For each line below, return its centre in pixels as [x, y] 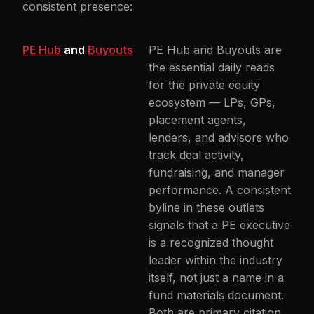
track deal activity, [196, 155]
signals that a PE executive [219, 225]
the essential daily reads [212, 67]
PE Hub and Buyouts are [215, 50]
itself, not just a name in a [216, 278]
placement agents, [197, 120]
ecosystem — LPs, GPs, [212, 102]
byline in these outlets [206, 207]
